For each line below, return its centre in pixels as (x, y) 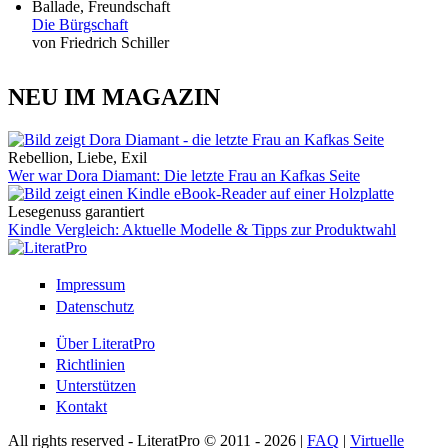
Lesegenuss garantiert (76, 212)
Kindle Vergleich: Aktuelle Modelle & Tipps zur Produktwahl (202, 230)
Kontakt (81, 407)
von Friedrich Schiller (100, 43)
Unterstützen (96, 386)
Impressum (90, 285)
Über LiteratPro (105, 343)
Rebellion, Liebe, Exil (77, 158)
